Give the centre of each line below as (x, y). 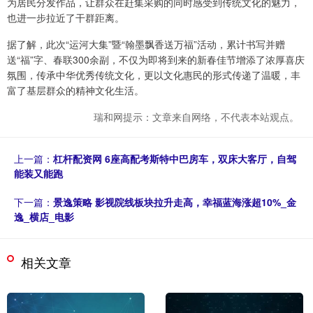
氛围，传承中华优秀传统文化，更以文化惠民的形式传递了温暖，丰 (154, 74)
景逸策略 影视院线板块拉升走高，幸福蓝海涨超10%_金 (175, 202)
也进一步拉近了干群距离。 (66, 17)
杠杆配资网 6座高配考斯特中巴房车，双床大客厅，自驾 (175, 158)
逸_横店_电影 (44, 216)
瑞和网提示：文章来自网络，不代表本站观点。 (196, 116)
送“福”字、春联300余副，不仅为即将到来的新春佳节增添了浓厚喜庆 (156, 59)
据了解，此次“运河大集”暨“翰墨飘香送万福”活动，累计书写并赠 (146, 44)
